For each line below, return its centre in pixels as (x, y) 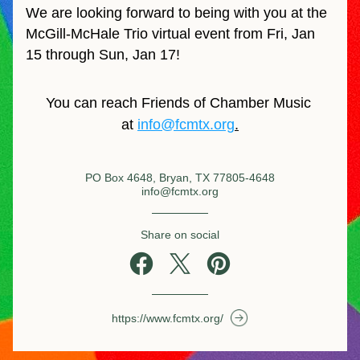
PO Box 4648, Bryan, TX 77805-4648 (180, 178)
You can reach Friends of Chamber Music (178, 103)
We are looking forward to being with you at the (176, 13)
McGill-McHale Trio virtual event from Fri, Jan (170, 34)
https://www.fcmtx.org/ (167, 318)
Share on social (180, 235)
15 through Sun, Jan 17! (103, 55)
